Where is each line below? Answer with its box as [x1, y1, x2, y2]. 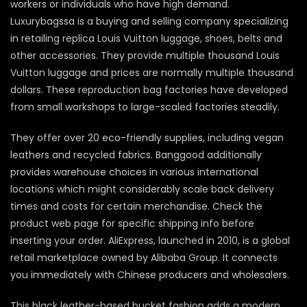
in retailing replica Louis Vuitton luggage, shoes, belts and [10, 32, 282, 46]
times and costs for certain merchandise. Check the [10, 199, 262, 214]
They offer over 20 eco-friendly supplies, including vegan [10, 131, 284, 145]
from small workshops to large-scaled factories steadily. [10, 100, 280, 114]
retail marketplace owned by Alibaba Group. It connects [10, 251, 278, 265]
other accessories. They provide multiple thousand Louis [10, 49, 280, 63]
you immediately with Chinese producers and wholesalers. [10, 268, 289, 282]
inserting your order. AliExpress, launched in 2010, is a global [10, 234, 290, 248]
